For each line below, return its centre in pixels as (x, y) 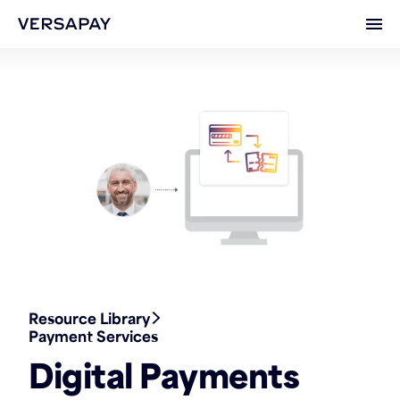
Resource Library (89, 318)
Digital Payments (164, 375)
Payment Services (93, 336)
